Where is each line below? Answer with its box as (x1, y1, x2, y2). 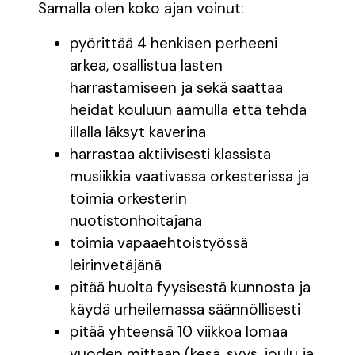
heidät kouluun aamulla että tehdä (70, 100, 307, 120)
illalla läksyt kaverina (70, 122, 206, 143)
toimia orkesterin (70, 189, 187, 209)
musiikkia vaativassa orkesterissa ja (70, 166, 309, 187)
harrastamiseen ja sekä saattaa (70, 78, 283, 98)
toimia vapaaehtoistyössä (70, 233, 248, 254)
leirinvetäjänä (70, 255, 162, 276)
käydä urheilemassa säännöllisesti (70, 300, 300, 320)
